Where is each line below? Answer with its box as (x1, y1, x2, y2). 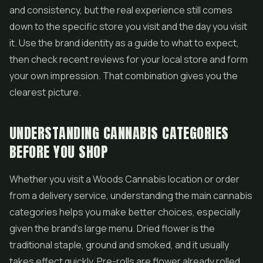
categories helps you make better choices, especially (9, 205, 240, 218)
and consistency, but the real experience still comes (9, 4, 232, 16)
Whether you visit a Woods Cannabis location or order (9, 173, 240, 186)
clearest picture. (9, 86, 81, 99)
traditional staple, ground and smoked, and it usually (9, 238, 229, 251)
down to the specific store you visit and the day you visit (9, 20, 247, 33)
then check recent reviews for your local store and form (9, 53, 248, 66)
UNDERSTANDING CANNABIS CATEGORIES (9, 123, 229, 144)
